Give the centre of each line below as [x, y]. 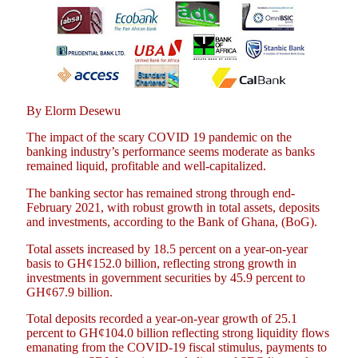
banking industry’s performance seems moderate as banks [171, 152]
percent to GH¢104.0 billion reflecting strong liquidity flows [178, 333]
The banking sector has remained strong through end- [161, 193]
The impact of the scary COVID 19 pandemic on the [159, 137]
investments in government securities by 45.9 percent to [166, 277]
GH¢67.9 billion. [70, 292]
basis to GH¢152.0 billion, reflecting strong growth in [161, 263]
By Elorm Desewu [74, 110]
